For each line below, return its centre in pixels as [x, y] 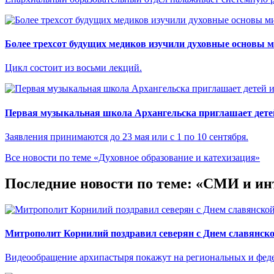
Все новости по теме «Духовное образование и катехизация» [132, 157]
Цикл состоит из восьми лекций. [73, 68]
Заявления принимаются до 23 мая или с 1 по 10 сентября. [127, 136]
